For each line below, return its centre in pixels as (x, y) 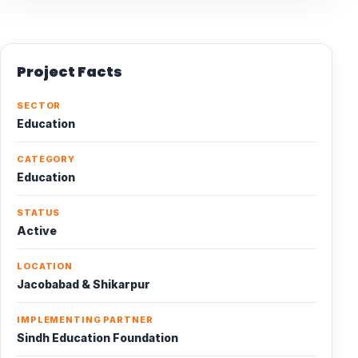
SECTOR (39, 105)
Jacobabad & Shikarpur (84, 284)
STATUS (39, 212)
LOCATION (45, 266)
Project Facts (70, 71)
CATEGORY (46, 159)
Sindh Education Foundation (97, 337)
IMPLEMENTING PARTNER (85, 319)
